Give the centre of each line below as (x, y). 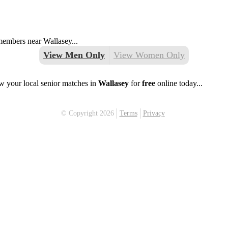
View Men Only (74, 55)
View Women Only (149, 55)
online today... (179, 83)
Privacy (154, 113)
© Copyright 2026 (87, 113)
